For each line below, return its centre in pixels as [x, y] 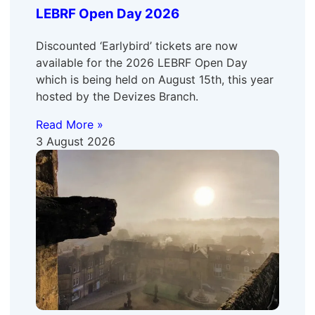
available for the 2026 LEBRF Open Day [141, 62]
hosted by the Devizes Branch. [117, 96]
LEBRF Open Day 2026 [107, 14]
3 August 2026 [75, 141]
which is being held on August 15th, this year [154, 79]
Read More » [69, 124]
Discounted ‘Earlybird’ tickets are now [136, 45]
